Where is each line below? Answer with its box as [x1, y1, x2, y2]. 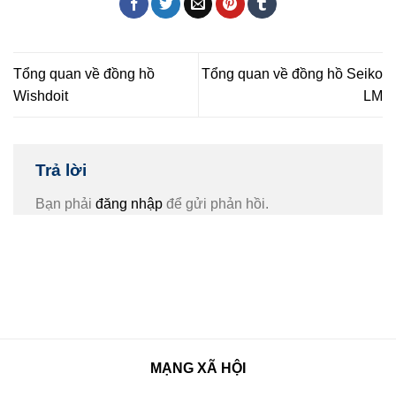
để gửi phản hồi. [163, 195, 269, 211]
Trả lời [35, 160, 91, 179]
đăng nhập [95, 195, 163, 211]
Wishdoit [13, 88, 68, 103]
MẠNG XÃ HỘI [150, 361, 246, 377]
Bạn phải [35, 195, 95, 211]
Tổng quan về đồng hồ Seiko [202, 65, 383, 81]
